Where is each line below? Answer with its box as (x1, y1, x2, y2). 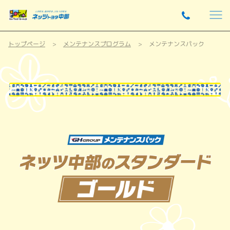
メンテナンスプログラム (63, 39, 131, 48)
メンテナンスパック (149, 39, 204, 48)
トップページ (8, 39, 45, 48)
